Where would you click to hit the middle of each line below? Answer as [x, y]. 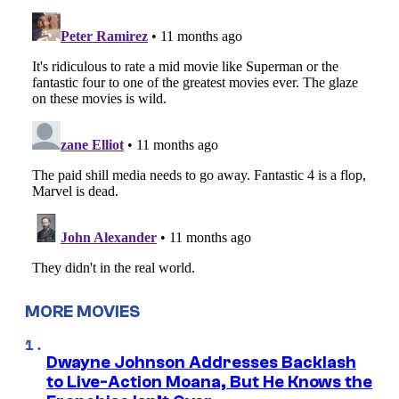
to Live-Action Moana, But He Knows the [209, 382]
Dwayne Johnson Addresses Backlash [201, 362]
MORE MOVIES [82, 311]
